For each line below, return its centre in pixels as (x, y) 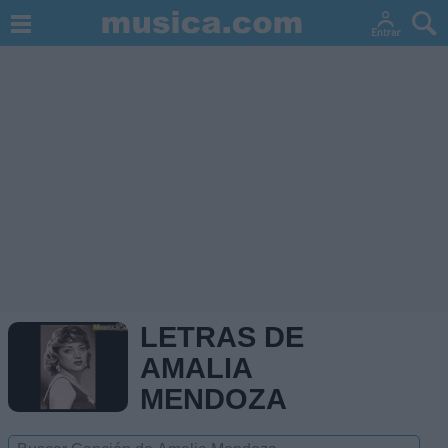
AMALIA (196, 368)
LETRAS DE (222, 337)
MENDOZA (213, 399)
